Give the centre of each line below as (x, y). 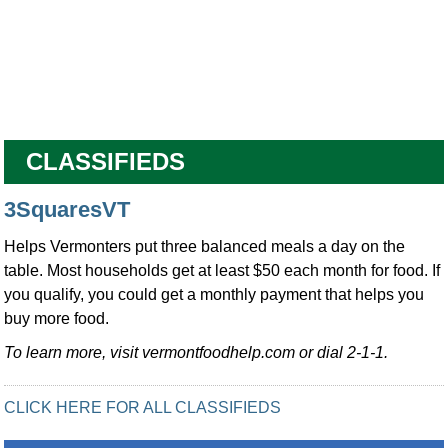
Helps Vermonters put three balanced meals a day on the (205, 246)
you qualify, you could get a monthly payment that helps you (214, 294)
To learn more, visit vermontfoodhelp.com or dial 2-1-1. (196, 352)
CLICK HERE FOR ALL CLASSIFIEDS (143, 407)
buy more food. (57, 318)
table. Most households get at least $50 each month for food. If (222, 270)
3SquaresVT (67, 209)
